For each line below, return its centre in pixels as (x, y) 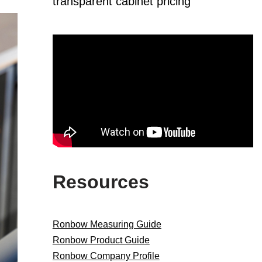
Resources (101, 182)
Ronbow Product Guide (101, 240)
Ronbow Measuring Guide (107, 225)
